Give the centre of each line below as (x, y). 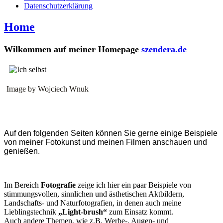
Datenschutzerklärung (58, 5)
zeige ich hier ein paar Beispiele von (133, 185)
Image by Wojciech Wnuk (48, 89)
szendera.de (164, 49)
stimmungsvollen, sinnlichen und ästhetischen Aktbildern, (94, 194)
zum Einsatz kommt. (140, 212)
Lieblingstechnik (31, 212)
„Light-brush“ (83, 212)
